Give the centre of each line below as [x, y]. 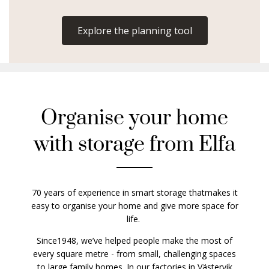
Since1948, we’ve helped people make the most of [134, 240]
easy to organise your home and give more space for [134, 206]
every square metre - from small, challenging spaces [134, 254]
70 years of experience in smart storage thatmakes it [134, 192]
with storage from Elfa [134, 145]
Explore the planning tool [134, 31]
